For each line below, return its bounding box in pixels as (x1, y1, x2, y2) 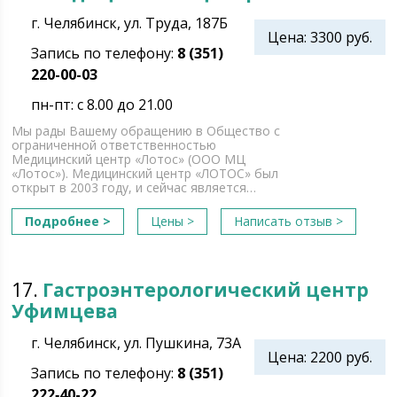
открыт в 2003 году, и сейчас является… (12, 179, 257, 196)
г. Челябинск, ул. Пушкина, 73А (31, 333, 242, 353)
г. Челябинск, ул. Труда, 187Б (31, 13, 229, 33)
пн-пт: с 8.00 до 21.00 (31, 95, 174, 114)
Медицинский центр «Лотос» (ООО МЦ (12, 151, 246, 167)
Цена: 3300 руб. (267, 27, 372, 47)
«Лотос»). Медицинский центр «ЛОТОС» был (12, 165, 279, 182)
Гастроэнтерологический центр (43, 277, 370, 302)
